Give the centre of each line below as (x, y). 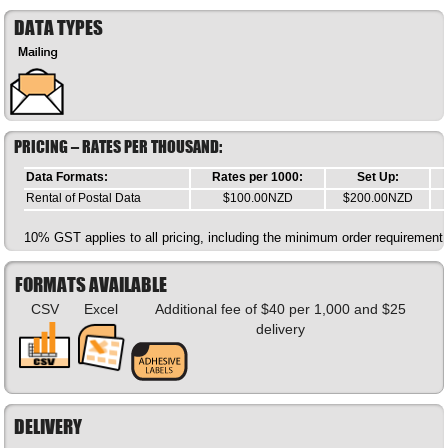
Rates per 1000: (258, 176)
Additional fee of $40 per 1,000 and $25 (280, 309)
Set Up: (377, 176)
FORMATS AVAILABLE (91, 284)
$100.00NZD (257, 197)
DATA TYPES (59, 27)
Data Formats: (67, 176)
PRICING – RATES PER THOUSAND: (118, 147)
